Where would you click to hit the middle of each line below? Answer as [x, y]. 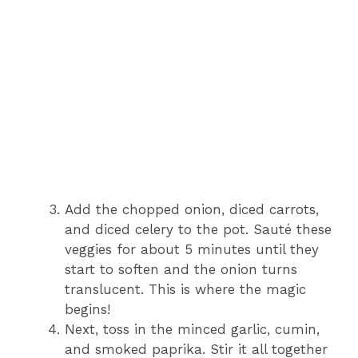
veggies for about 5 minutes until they [192, 250]
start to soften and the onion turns [181, 270]
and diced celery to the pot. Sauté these [198, 230]
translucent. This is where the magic [185, 290]
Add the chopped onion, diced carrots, [192, 210]
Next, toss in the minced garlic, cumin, [192, 330]
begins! [88, 310]
